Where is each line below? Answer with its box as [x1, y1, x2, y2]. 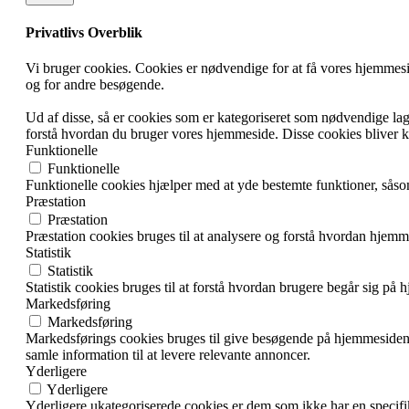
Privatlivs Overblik [26, 24, 142, 40]
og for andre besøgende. [26, 77, 164, 93]
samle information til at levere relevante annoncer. [26, 347, 310, 363]
